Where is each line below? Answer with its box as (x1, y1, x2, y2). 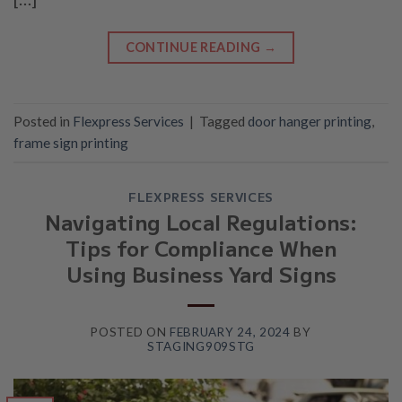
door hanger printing (248, 113, 371, 130)
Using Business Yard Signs (66, 258, 336, 290)
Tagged (199, 113, 248, 130)
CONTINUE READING (125, 39, 264, 56)
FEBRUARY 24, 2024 (170, 324, 291, 339)
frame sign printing (13, 135, 128, 152)
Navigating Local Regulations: (45, 206, 357, 238)
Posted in (13, 113, 73, 130)
